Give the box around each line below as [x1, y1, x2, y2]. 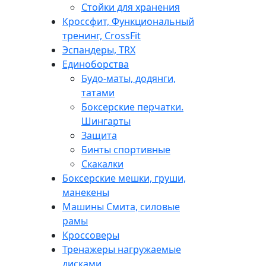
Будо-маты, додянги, [81, 71, 176, 85]
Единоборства [62, 57, 129, 71]
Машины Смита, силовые [62, 199, 180, 213]
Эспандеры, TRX [62, 43, 135, 56]
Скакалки [81, 157, 123, 170]
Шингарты [81, 114, 131, 128]
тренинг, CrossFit [62, 28, 141, 42]
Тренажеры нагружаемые [62, 242, 181, 256]
